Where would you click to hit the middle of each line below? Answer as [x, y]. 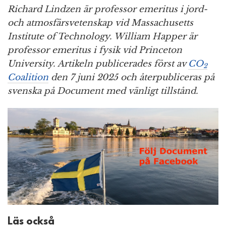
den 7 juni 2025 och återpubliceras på [131, 77]
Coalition [28, 77]
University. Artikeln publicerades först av [98, 64]
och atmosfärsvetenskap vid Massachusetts [100, 23]
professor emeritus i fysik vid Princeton [95, 50]
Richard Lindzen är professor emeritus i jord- [107, 9]
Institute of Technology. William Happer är [102, 36]
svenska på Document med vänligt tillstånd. [103, 91]
